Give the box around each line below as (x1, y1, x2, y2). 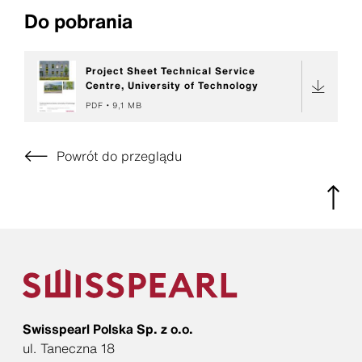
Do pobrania (24, 6, 133, 36)
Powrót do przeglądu (53, 145, 182, 166)
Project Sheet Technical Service (86, 63, 255, 78)
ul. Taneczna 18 (23, 339, 115, 358)
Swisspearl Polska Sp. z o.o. (23, 319, 196, 339)
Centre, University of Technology (86, 78, 259, 92)
